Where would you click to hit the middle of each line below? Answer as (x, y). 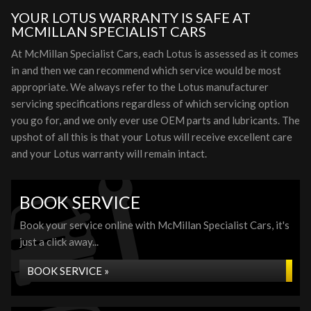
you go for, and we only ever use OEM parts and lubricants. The (155, 120)
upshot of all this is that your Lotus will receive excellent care (152, 137)
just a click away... (59, 242)
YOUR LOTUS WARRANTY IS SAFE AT (131, 17)
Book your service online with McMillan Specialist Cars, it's (154, 225)
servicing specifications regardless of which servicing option (150, 103)
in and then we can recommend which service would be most (146, 70)
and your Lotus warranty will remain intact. (109, 153)
